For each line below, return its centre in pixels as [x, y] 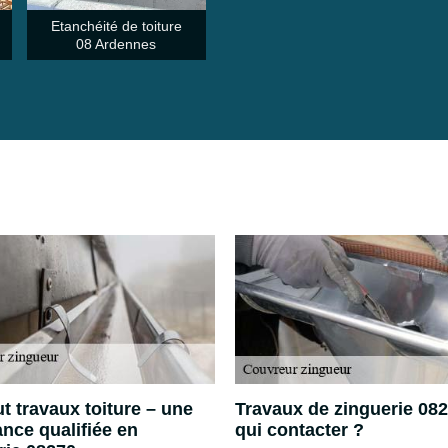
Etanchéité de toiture [116, 25]
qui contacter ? [299, 430]
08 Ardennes [116, 43]
